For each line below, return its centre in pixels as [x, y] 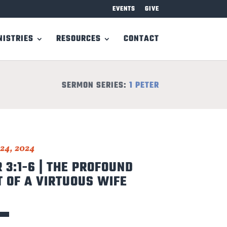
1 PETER [144, 85]
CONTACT [141, 39]
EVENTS [124, 9]
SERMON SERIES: [95, 85]
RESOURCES [78, 39]
